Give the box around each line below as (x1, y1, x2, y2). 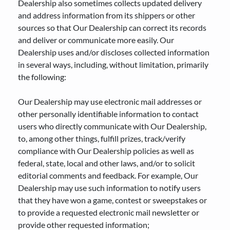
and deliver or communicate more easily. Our (18, 35, 174, 45)
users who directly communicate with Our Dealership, (18, 121, 206, 131)
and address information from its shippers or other (18, 10, 195, 20)
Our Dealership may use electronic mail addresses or (18, 97, 202, 106)
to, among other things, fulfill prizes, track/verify (18, 133, 185, 143)
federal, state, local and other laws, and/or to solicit (18, 158, 195, 168)
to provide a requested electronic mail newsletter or (18, 207, 199, 217)
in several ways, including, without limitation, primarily (18, 60, 208, 69)
